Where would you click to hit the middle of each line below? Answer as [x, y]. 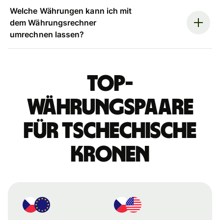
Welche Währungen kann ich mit [71, 11]
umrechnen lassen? [47, 34]
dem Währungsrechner [53, 22]
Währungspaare [110, 107]
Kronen [110, 154]
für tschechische [110, 131]
